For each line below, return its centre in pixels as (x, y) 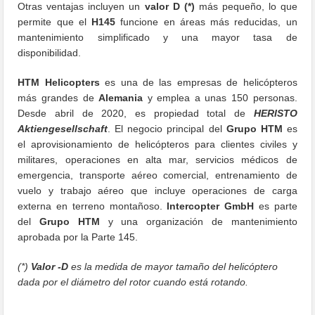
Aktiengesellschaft (63, 128)
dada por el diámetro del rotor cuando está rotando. (133, 282)
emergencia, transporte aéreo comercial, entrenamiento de (157, 175)
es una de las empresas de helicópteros (198, 82)
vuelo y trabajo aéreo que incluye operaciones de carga (157, 190)
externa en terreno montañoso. (92, 206)
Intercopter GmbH (211, 206)
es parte (276, 206)
